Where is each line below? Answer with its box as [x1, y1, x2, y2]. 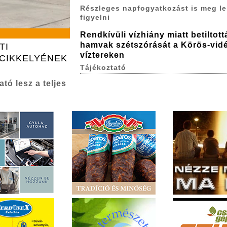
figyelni [80, 13, 110, 22]
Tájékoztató [80, 63, 126, 71]
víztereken [80, 50, 125, 59]
